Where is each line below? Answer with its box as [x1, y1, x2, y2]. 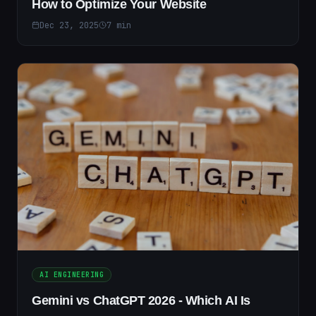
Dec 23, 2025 [39, 19, 99, 31]
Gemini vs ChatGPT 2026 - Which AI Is [32, 293, 250, 308]
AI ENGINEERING [39, 270, 104, 280]
